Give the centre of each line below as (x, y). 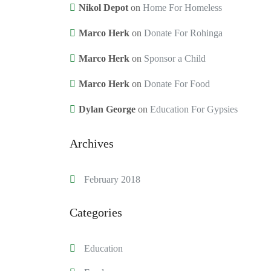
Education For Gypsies (194, 109)
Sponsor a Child (175, 59)
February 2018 (112, 179)
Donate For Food (177, 84)
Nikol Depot (103, 8)
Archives (91, 143)
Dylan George (107, 109)
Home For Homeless (182, 8)
